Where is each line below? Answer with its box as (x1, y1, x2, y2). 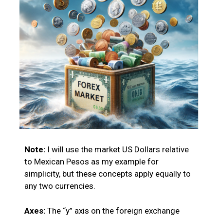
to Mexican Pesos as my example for (24, 157, 159, 167)
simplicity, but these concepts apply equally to (24, 169, 191, 179)
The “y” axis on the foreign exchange (45, 205, 180, 216)
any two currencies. (24, 181, 95, 191)
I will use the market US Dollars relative (45, 145, 189, 155)
